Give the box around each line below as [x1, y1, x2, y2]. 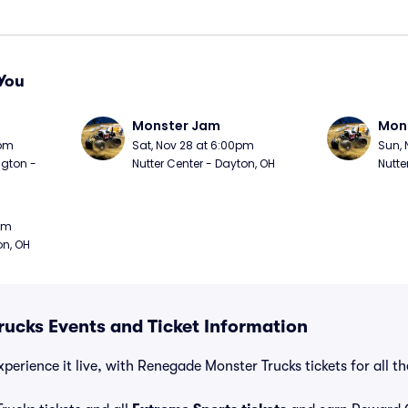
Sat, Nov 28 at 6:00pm [132, 138, 255, 153]
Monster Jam [132, 117, 221, 135]
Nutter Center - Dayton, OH [132, 156, 276, 171]
